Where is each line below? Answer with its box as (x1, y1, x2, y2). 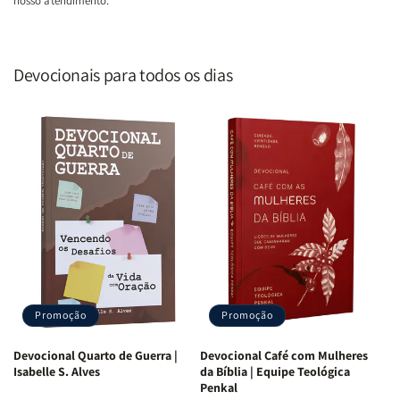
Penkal (200, 379, 237, 396)
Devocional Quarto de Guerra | (13, 347, 178, 364)
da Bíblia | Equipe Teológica (200, 363, 350, 380)
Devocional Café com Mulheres (200, 347, 368, 364)
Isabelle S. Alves (13, 363, 100, 380)
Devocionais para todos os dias (13, 62, 233, 87)
